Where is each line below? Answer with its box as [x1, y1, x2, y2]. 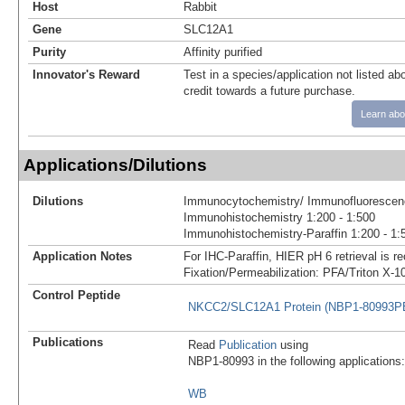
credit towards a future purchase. [184, 83, 355, 98]
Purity [33, 44, 66, 59]
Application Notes [33, 249, 132, 263]
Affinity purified [184, 44, 262, 59]
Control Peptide [33, 287, 120, 302]
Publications [33, 334, 103, 349]
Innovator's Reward [33, 67, 140, 81]
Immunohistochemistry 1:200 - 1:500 [184, 210, 375, 224]
